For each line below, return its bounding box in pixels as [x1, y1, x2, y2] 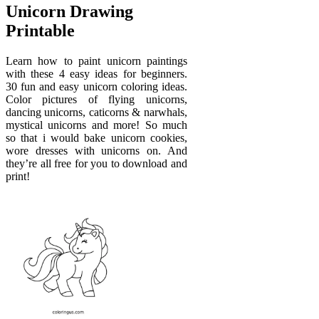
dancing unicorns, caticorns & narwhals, [6, 106, 187, 119]
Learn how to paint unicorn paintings [6, 55, 187, 68]
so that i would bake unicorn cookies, [6, 132, 187, 145]
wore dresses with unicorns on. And [6, 145, 187, 157]
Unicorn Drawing [6, 2, 133, 21]
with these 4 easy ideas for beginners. [6, 68, 187, 80]
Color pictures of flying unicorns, [6, 93, 187, 106]
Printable [6, 21, 75, 41]
